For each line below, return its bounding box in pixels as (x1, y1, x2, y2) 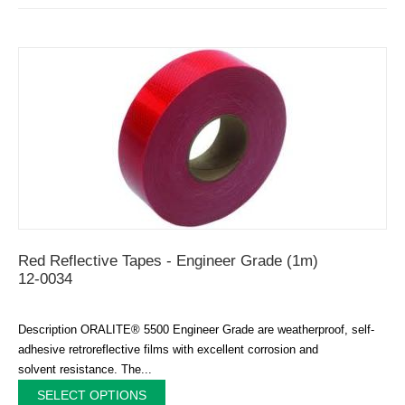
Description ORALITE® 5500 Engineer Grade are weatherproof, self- (18, 322, 374, 336)
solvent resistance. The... (18, 362, 152, 376)
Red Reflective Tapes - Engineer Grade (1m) (18, 251, 318, 269)
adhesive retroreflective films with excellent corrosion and (18, 342, 318, 356)
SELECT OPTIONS (37, 387, 146, 402)
